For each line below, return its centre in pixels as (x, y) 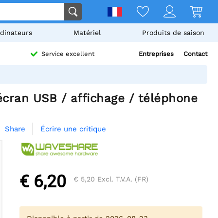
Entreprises (156, 54)
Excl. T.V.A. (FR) (122, 179)
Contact (195, 54)
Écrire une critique (73, 129)
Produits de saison (173, 33)
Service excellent (68, 54)
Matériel (87, 33)
